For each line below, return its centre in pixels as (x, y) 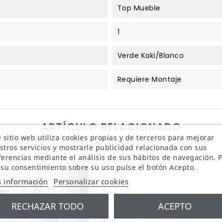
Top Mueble (139, 8)
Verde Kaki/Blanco (150, 55)
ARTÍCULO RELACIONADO (111, 127)
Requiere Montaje (149, 79)
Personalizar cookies (91, 181)
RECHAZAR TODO (47, 206)
